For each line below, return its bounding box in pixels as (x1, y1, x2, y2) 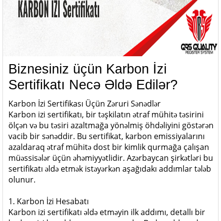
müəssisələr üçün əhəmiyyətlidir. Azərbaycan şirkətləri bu (8, 152, 213, 163)
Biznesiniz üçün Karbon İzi (8, 62, 167, 76)
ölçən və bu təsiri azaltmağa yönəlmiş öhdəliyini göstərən (8, 120, 214, 131)
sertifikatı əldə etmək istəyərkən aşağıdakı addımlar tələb (8, 163, 211, 174)
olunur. (8, 174, 36, 185)
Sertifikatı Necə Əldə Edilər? (8, 77, 178, 92)
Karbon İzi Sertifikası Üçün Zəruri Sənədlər (8, 98, 161, 109)
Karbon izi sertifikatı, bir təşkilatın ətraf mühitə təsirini (8, 109, 204, 120)
